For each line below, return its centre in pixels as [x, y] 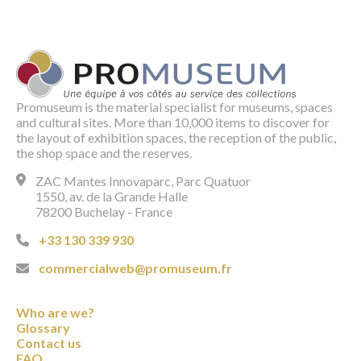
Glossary [43, 328]
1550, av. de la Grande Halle [112, 197]
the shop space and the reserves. [104, 153]
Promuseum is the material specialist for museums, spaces [174, 107]
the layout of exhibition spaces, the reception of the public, [176, 138]
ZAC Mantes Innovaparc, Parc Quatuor [143, 181]
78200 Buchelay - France [104, 212]
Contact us [49, 343]
